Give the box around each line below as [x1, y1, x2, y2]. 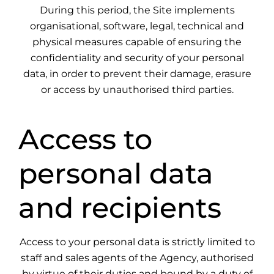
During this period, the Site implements [39, 4, 235, 16]
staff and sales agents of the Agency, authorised [20, 252, 254, 264]
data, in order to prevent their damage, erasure [23, 68, 251, 80]
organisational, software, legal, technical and [30, 20, 244, 32]
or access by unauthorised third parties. [40, 84, 234, 95]
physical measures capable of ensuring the [32, 36, 242, 48]
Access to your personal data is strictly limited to [19, 236, 255, 248]
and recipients [18, 190, 221, 225]
